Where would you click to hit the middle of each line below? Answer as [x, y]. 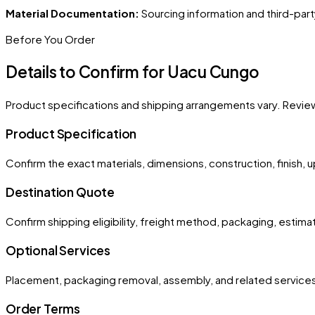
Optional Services [58, 251]
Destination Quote [60, 192]
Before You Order [50, 39]
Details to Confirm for [86, 71]
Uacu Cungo [213, 71]
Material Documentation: [72, 13]
